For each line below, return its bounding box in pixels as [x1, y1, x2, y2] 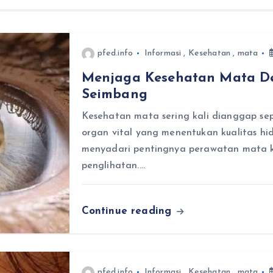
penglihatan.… [81, 161, 145, 171]
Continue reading [81, 206, 175, 216]
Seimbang [81, 88, 147, 102]
